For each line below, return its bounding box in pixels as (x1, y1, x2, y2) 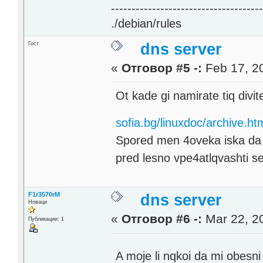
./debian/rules (111, 16, 182, 30)
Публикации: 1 (28, 215, 64, 222)
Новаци (28, 198, 47, 205)
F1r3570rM (28, 190, 60, 198)
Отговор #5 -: (122, 60, 203, 75)
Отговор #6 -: (122, 211, 203, 226)
